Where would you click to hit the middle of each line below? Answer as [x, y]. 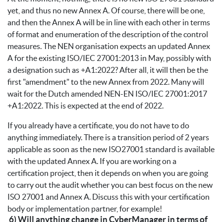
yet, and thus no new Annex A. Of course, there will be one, [106, 11]
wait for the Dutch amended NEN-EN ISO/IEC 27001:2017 [107, 94]
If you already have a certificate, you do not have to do [98, 126]
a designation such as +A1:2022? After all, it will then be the [108, 70]
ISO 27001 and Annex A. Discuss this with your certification [109, 197]
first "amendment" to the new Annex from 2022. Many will [106, 82]
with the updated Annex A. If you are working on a [92, 161]
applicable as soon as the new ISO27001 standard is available [111, 149]
